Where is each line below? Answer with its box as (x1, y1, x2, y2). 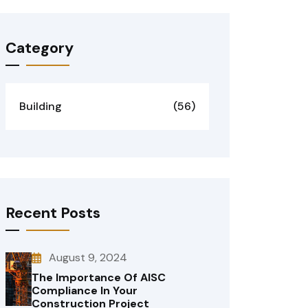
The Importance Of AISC (32, 270, 166, 285)
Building (19, 99, 62, 113)
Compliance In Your (32, 283, 138, 298)
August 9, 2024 (49, 250, 128, 265)
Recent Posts (5, 203, 100, 223)
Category (5, 38, 74, 58)
